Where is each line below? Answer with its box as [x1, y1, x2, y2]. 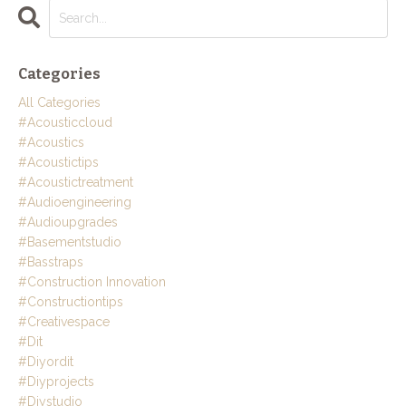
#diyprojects [18, 374, 94, 390]
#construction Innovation [18, 275, 166, 290]
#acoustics [18, 135, 84, 150]
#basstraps [18, 255, 83, 270]
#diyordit [18, 354, 73, 370]
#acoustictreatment [18, 175, 133, 190]
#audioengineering [18, 195, 131, 210]
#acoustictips [18, 155, 99, 170]
